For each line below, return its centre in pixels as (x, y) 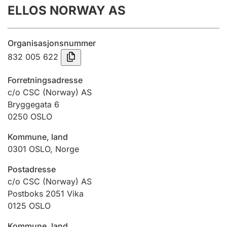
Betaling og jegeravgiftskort (70, 118)
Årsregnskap (44, 18)
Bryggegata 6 (33, 104)
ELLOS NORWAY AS (67, 10)
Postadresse (32, 169)
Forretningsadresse (45, 80)
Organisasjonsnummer (52, 43)
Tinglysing (39, 68)
